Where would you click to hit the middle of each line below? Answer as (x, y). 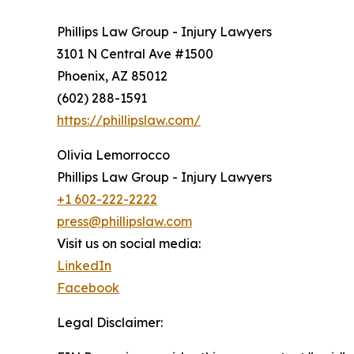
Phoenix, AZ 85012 (112, 75)
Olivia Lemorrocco (113, 154)
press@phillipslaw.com (124, 221)
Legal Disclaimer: (110, 322)
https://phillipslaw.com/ (129, 120)
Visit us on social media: (129, 243)
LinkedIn (84, 265)
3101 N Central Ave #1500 (135, 53)
